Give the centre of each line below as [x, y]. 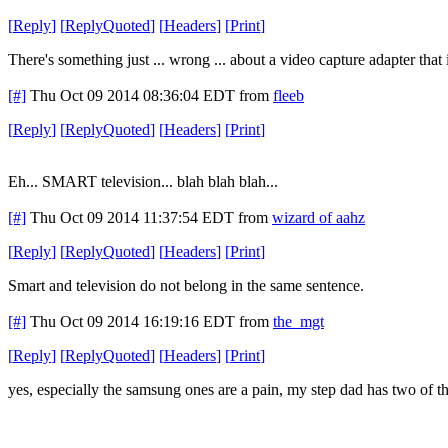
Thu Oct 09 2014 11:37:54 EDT [132, 217]
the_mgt [298, 321]
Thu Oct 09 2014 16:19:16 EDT [132, 321]
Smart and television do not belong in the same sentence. [186, 285]
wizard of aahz [318, 217]
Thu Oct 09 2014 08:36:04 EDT [132, 95]
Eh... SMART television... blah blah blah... [143, 181]
